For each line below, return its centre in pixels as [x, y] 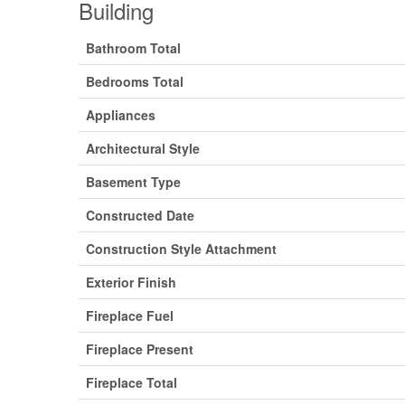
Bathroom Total [133, 47]
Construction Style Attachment [181, 248]
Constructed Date [140, 215]
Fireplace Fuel [130, 315]
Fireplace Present [140, 348]
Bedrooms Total [135, 81]
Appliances [121, 114]
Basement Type [133, 181]
